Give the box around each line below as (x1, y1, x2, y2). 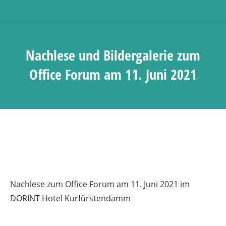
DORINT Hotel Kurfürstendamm (10, 193, 131, 204)
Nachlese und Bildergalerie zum (26, 45, 200, 65)
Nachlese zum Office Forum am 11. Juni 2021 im (10, 179, 190, 190)
